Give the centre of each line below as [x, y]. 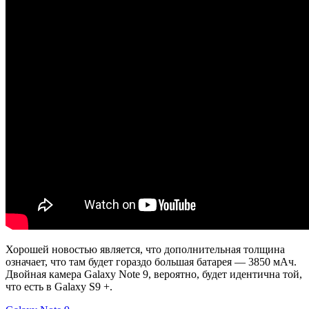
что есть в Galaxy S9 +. [59, 286]
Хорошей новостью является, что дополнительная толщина [145, 249]
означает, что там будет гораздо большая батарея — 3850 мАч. [151, 261]
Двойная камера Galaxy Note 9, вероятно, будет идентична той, [154, 274]
